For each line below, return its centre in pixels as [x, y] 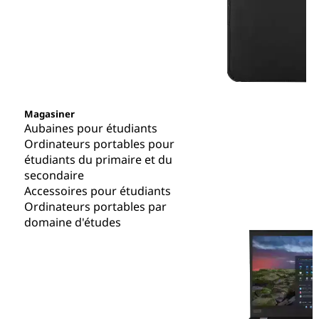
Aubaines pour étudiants [90, 128]
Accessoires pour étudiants [97, 190]
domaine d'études [72, 222]
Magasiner [49, 114]
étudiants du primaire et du [98, 159]
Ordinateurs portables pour [99, 143]
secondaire [54, 175]
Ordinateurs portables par [95, 206]
